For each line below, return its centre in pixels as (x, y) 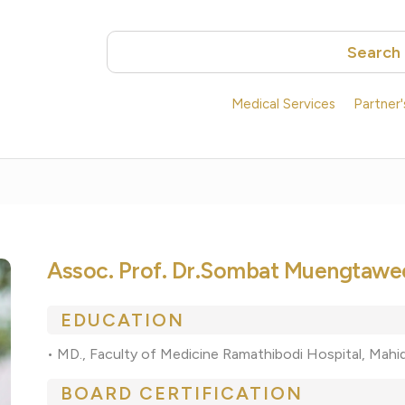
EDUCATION (123, 320)
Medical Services (283, 104)
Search (373, 52)
